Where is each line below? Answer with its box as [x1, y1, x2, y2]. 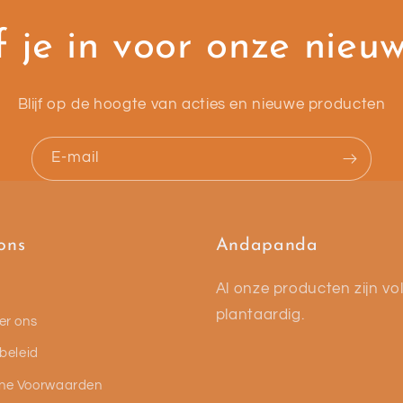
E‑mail [51, 149, 100, 166]
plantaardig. [215, 307, 305, 324]
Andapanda [215, 237, 318, 255]
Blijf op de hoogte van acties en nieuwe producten [17, 95, 386, 112]
